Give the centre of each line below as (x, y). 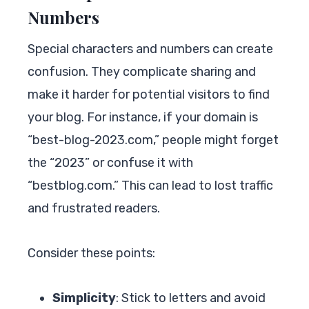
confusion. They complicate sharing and (142, 71)
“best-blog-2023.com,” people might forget (153, 140)
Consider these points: (91, 253)
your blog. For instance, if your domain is (143, 117)
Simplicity (84, 298)
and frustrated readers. (94, 208)
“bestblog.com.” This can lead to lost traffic (150, 185)
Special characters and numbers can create (150, 49)
